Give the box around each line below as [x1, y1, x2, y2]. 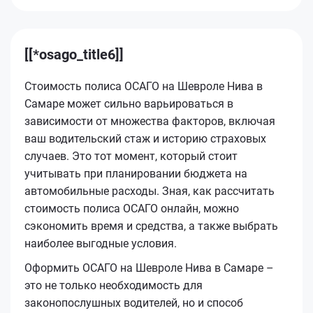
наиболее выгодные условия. [24, 236, 177, 250]
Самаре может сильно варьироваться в [24, 96, 233, 110]
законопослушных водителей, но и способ [24, 296, 243, 310]
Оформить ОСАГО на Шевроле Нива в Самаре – [24, 261, 274, 275]
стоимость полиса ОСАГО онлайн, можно [24, 201, 239, 215]
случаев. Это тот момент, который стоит [24, 149, 238, 163]
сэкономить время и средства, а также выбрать [24, 219, 278, 233]
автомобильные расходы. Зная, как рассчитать [24, 184, 275, 198]
